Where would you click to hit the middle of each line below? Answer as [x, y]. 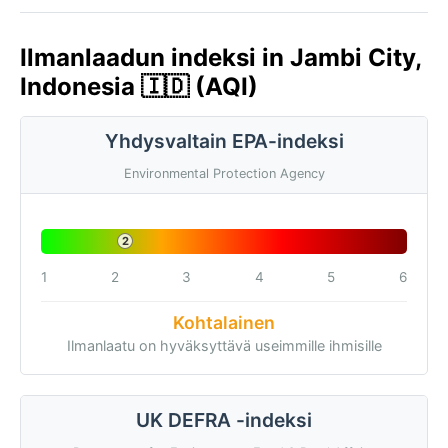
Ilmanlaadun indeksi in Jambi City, [220, 57]
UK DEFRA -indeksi [224, 419]
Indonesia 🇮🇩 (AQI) [139, 86]
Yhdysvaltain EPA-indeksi [224, 141]
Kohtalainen [224, 322]
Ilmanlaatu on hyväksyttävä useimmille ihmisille [224, 345]
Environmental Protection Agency [224, 173]
